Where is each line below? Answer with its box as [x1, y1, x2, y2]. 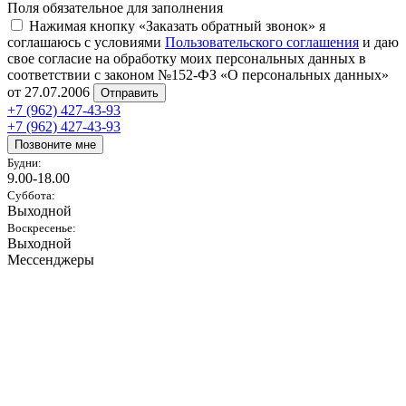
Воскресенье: [7, 220, 76, 235]
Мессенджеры [7, 251, 94, 267]
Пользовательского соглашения [165, 34, 359, 50]
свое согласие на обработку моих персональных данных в [7, 50, 366, 66]
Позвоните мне [14, 137, 96, 151]
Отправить [101, 85, 159, 100]
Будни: [7, 155, 42, 169]
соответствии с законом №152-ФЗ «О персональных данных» [7, 66, 389, 82]
